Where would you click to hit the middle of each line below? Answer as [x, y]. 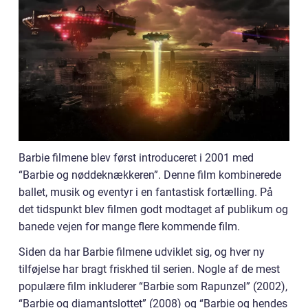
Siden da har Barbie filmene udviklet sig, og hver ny [142, 252]
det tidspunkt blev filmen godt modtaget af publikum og [153, 209]
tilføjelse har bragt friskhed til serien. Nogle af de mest [149, 269]
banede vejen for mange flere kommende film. [129, 226]
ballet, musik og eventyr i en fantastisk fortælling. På [146, 192]
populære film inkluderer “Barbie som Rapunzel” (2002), [153, 286]
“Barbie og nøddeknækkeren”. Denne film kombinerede [150, 175]
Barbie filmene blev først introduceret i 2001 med [136, 157]
